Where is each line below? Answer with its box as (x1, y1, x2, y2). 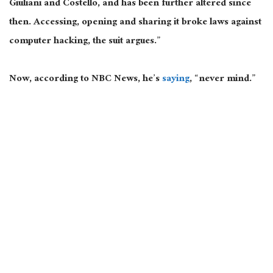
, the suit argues (88, 32, 154, 52)
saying (162, 70, 190, 90)
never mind (199, 70, 249, 90)
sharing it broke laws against (136, 13, 261, 33)
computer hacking (9, 32, 88, 52)
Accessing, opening (34, 13, 119, 33)
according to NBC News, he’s (32, 70, 162, 90)
